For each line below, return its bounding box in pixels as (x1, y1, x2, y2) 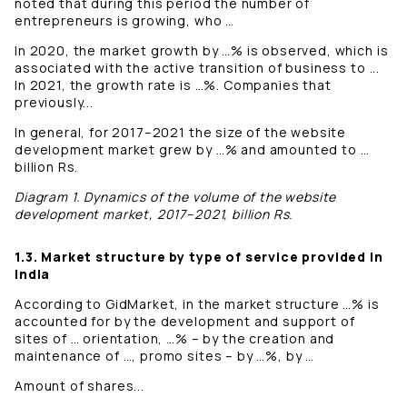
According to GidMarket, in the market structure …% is (15, 295, 380, 313)
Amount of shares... (15, 377, 144, 395)
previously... (15, 94, 94, 112)
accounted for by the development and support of (15, 313, 355, 331)
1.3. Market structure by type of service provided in (15, 248, 383, 266)
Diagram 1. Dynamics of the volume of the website (15, 188, 337, 206)
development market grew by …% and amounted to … (15, 141, 370, 159)
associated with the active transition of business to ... (15, 59, 381, 77)
